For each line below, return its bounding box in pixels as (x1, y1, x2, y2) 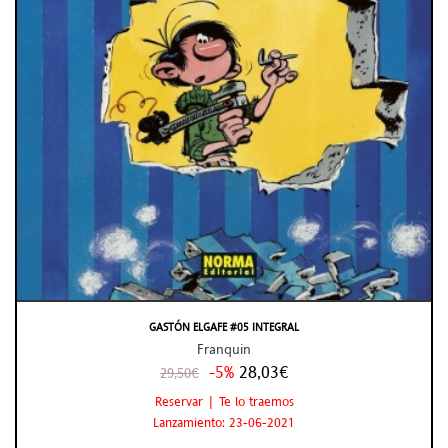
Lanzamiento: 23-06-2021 (153, 413, 295, 432)
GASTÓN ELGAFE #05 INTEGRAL (149, 318, 299, 335)
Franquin (197, 338, 251, 359)
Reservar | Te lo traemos (154, 392, 294, 411)
